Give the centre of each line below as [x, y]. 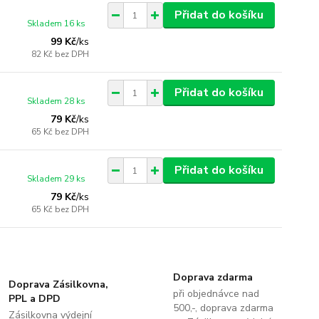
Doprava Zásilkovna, [59, 284]
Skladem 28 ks [57, 101]
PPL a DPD [35, 299]
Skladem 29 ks [57, 179]
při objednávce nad [216, 294]
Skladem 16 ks [57, 23]
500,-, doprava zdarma [223, 308]
